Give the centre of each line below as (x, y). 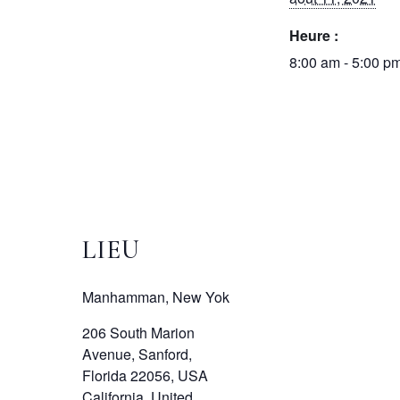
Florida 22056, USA (145, 376)
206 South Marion (138, 333)
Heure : (314, 36)
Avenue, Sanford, (137, 354)
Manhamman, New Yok (156, 297)
